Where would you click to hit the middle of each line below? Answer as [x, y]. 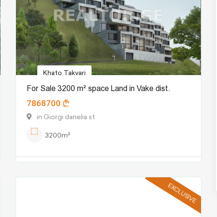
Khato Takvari [65, 73]
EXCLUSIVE [182, 193]
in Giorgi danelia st [66, 117]
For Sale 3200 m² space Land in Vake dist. [99, 89]
